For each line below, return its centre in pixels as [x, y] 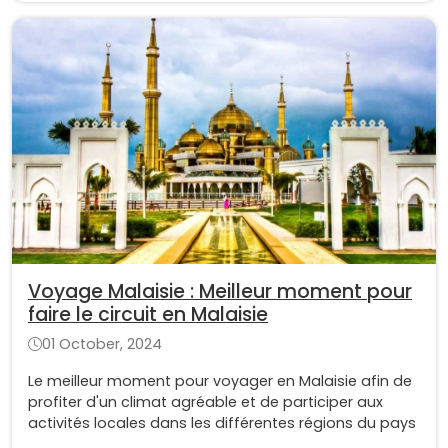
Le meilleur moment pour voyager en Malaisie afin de [220, 380]
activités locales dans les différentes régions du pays [222, 422]
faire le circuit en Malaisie [148, 314]
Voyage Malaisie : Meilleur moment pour [220, 291]
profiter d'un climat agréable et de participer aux [205, 401]
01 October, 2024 [102, 343]
